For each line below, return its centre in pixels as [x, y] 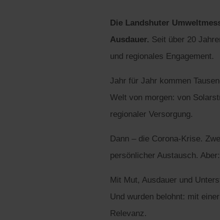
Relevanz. [128, 213]
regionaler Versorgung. [151, 114]
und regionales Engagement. [162, 56]
